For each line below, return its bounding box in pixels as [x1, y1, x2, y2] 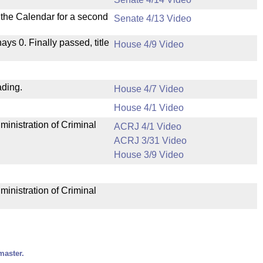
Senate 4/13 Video [114, 14, 191, 23]
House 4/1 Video [114, 103, 184, 113]
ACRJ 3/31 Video [114, 136, 187, 146]
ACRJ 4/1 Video [114, 122, 181, 131]
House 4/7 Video [114, 84, 184, 94]
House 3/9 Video [114, 150, 184, 160]
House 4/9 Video [114, 39, 184, 49]
